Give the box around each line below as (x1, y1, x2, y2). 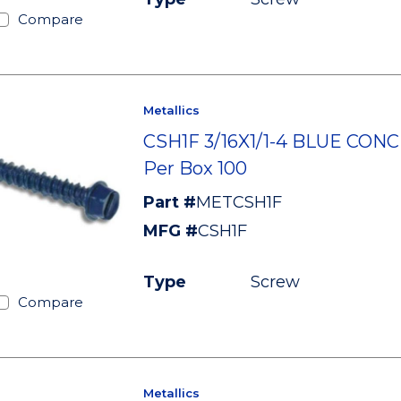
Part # (142, 192, 196, 212)
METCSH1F (195, 192, 282, 212)
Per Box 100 (142, 158, 247, 179)
